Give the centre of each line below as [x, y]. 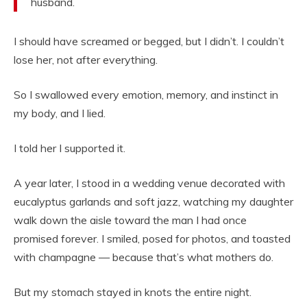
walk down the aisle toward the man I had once [130, 220]
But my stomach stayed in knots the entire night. [133, 292]
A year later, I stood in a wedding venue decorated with [149, 183]
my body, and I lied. [60, 113]
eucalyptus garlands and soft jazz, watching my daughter [153, 202]
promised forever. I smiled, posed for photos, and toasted [152, 239]
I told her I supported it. [70, 148]
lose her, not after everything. [86, 60]
